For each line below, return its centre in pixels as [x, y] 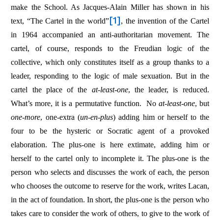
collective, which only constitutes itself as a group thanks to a [110, 62]
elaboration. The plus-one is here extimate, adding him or [110, 144]
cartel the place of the [51, 89]
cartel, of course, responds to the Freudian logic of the [110, 48]
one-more [26, 117]
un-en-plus [96, 117]
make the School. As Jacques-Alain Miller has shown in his [110, 7]
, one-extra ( [60, 117]
